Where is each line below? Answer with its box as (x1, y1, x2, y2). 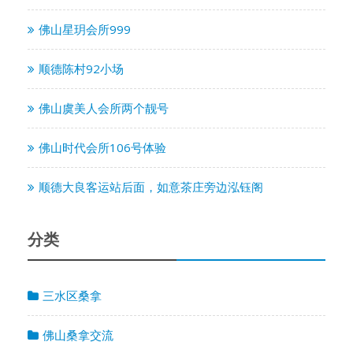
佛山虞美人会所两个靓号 (39, 99, 169, 116)
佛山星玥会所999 (39, 20, 131, 37)
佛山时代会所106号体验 (39, 139, 166, 155)
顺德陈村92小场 (39, 60, 124, 76)
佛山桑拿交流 (43, 326, 113, 343)
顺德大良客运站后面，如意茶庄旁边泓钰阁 (39, 178, 263, 195)
